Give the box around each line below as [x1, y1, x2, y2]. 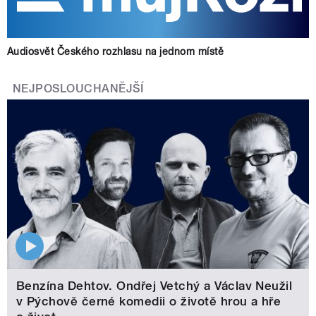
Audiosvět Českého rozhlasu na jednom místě [7, 46, 224, 58]
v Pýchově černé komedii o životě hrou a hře [16, 294, 281, 308]
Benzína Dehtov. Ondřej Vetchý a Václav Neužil [16, 279, 293, 293]
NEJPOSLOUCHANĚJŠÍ [13, 82, 144, 96]
